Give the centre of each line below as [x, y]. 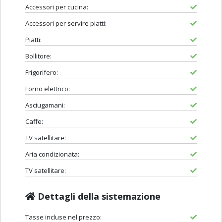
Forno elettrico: [48, 89]
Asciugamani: [45, 105]
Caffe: [34, 122]
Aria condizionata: [52, 154]
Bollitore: [38, 56]
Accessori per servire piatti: [66, 24]
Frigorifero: [42, 73]
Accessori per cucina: [57, 7]
